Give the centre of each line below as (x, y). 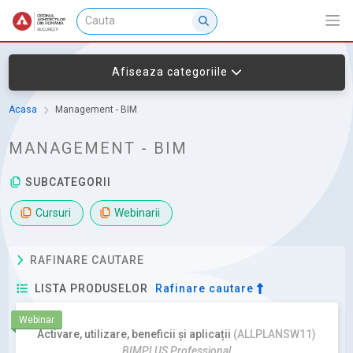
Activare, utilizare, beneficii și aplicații (134, 334)
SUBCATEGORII (67, 182)
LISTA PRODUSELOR (91, 289)
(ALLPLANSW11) (275, 334)
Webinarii (137, 213)
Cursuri (53, 213)
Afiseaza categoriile (169, 72)
